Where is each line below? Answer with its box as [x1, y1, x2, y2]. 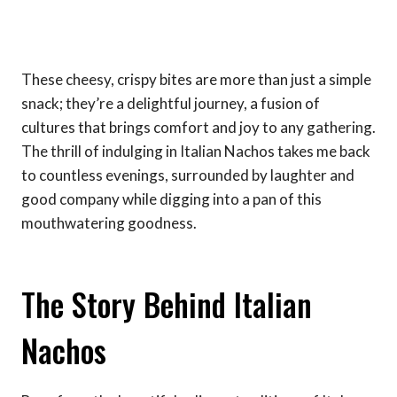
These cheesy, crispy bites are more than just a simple [21, 69, 371, 89]
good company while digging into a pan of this [21, 189, 322, 208]
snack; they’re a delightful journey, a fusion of [21, 93, 320, 113]
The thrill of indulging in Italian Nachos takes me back [21, 141, 370, 160]
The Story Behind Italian [21, 281, 312, 328]
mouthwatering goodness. [21, 213, 197, 232]
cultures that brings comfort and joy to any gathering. [21, 117, 376, 136]
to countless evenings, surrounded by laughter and [21, 165, 354, 184]
